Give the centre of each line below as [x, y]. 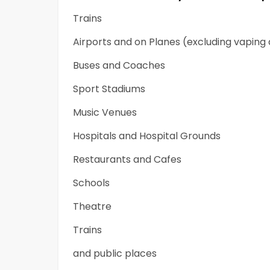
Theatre [92, 207]
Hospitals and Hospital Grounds [147, 136]
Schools [91, 183]
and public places [115, 254]
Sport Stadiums [109, 89]
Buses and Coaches [119, 66]
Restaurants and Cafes [127, 160]
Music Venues [105, 113]
